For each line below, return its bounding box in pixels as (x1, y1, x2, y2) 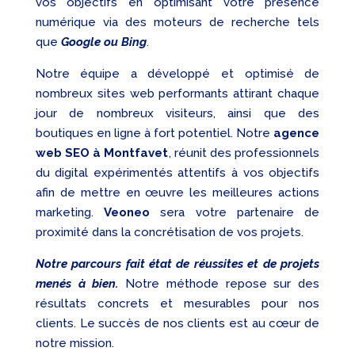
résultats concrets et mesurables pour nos (35, 296, 320, 311)
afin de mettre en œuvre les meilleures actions (35, 185, 320, 200)
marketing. (35, 205, 105, 220)
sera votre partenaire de (150, 205, 320, 220)
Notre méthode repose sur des (118, 277, 320, 292)
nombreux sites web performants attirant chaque (35, 86, 320, 101)
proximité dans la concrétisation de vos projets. (35, 225, 303, 240)
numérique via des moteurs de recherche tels (35, 15, 320, 30)
